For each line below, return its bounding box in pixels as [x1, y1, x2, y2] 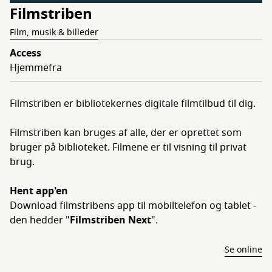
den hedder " [10, 212, 70, 228]
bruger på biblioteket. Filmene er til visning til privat [10, 140, 246, 155]
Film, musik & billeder [10, 25, 98, 39]
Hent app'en [10, 183, 68, 199]
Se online [225, 243, 262, 256]
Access [10, 46, 41, 61]
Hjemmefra [10, 60, 62, 75]
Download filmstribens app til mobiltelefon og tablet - [10, 198, 256, 213]
